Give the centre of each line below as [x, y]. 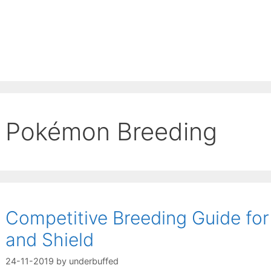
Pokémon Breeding [111, 132]
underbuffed [94, 261]
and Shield [50, 240]
